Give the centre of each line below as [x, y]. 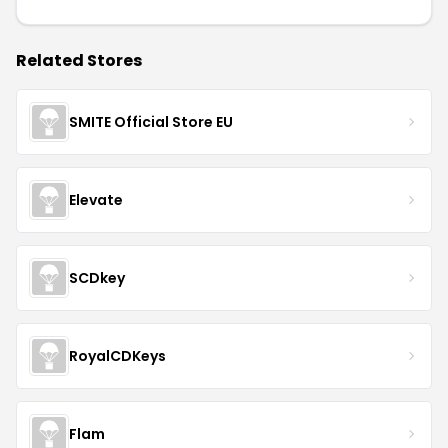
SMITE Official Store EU [151, 121]
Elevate [96, 199]
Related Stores [79, 60]
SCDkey [97, 277]
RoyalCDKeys [117, 355]
